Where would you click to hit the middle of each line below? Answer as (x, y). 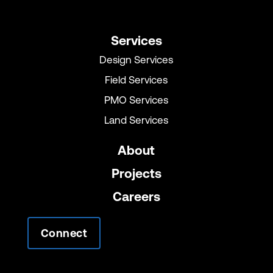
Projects (136, 173)
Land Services (136, 121)
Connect (64, 233)
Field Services (136, 81)
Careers (136, 196)
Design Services (136, 61)
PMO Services (136, 101)
